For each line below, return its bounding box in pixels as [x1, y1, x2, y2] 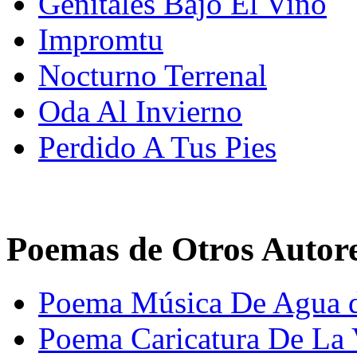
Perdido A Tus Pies [38, 130, 277, 165]
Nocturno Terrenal [38, 58, 267, 93]
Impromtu [38, 22, 163, 57]
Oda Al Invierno [38, 94, 242, 129]
